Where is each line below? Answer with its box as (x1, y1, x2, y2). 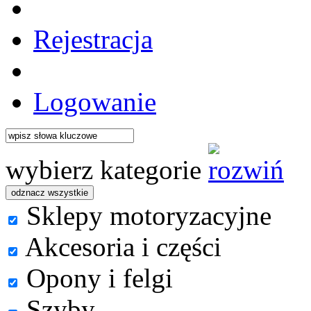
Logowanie (33, 87, 156, 117)
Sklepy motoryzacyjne (19, 201, 271, 230)
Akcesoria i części (19, 232, 221, 262)
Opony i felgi (19, 263, 173, 293)
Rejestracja (33, 24, 153, 54)
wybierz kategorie (6, 155, 201, 185)
